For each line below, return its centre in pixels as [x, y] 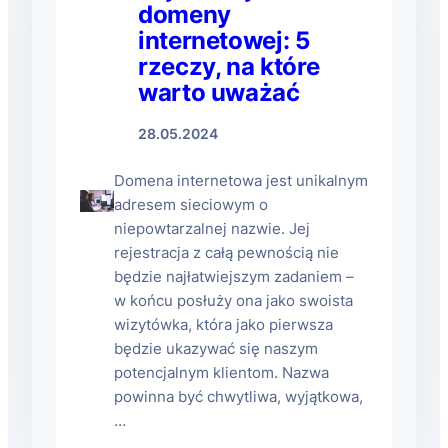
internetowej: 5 [223, 40]
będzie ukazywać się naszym [215, 349]
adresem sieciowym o [190, 205]
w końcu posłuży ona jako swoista [233, 301]
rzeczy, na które [228, 66]
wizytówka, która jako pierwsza [223, 325]
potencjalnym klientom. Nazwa [221, 373]
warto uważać [218, 92]
